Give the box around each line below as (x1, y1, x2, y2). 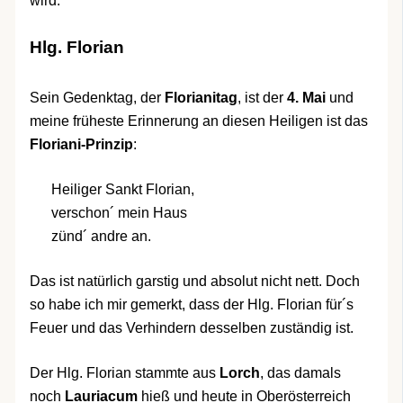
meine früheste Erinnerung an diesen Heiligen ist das (29, 113, 368, 130)
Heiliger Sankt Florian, (50, 182, 194, 198)
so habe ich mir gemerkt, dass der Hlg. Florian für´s (29, 297, 354, 313)
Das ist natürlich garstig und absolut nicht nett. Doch (29, 273, 360, 290)
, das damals (259, 365, 341, 381)
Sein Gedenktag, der (29, 90, 165, 106)
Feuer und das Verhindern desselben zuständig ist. (29, 320, 354, 336)
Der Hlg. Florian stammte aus (29, 365, 219, 381)
